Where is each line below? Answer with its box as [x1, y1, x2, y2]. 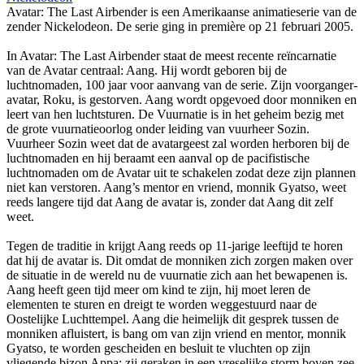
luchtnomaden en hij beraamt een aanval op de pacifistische [6, 150, 310, 165]
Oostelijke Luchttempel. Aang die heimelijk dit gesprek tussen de [6, 311, 339, 326]
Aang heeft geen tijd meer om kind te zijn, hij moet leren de [6, 282, 310, 297]
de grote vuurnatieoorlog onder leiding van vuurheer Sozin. [6, 121, 310, 136]
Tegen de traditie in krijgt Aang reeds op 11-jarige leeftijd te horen [6, 238, 343, 253]
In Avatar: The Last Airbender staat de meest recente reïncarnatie [6, 48, 336, 63]
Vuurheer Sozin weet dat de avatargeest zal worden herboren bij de [6, 136, 349, 150]
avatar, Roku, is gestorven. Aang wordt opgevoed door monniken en [6, 92, 357, 106]
